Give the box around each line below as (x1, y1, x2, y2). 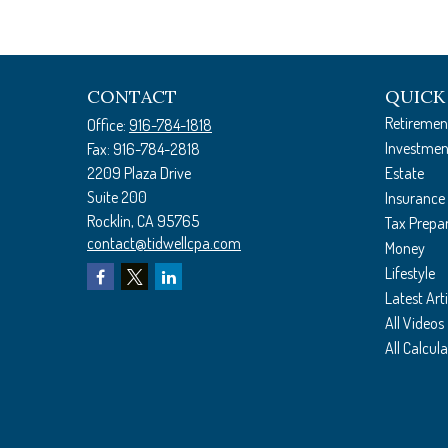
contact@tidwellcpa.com (87, 233, 241, 253)
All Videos (384, 313, 444, 333)
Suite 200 (87, 187, 147, 207)
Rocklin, (87, 211, 134, 231)
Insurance (384, 188, 445, 208)
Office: (87, 115, 129, 135)
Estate (384, 163, 424, 183)
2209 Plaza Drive (87, 163, 191, 183)
